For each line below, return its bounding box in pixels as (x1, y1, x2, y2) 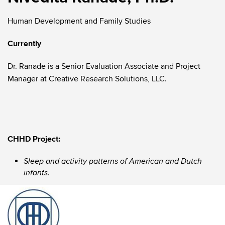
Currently (8, 39, 41, 49)
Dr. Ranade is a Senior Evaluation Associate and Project (8, 61, 200, 71)
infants (24, 168, 48, 178)
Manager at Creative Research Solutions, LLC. (8, 74, 167, 84)
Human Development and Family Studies (8, 16, 151, 26)
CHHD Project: (8, 134, 60, 144)
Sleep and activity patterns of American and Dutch (24, 157, 202, 166)
